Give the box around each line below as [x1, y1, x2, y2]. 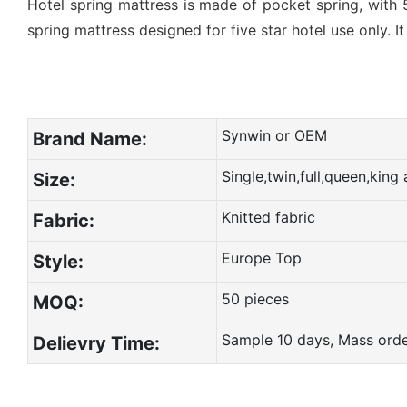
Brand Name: [32, 127, 147, 150]
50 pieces [221, 289, 289, 308]
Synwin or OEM [221, 125, 327, 144]
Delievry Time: [32, 332, 160, 354]
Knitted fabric [221, 207, 315, 226]
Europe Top [221, 248, 302, 267]
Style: [32, 250, 84, 273]
